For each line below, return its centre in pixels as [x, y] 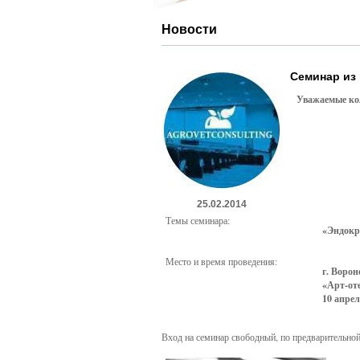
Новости [189, 29]
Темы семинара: [197, 220]
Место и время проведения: [221, 261]
